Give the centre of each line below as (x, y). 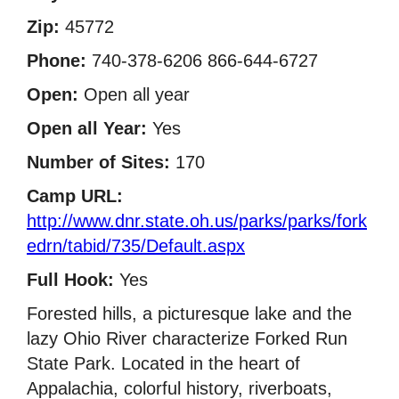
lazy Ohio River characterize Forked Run (187, 338)
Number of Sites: (98, 162)
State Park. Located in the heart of (163, 363)
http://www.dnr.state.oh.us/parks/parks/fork (197, 220)
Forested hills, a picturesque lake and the (189, 313)
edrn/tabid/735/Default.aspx (136, 245)
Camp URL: (75, 195)
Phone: (57, 60)
